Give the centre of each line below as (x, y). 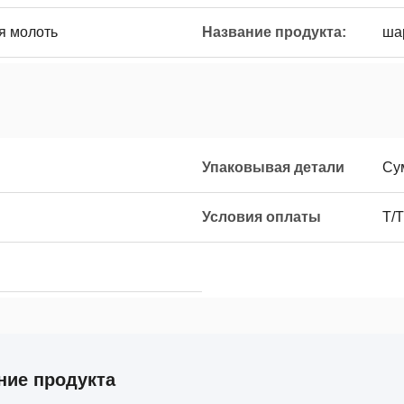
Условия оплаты (262, 217)
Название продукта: (274, 32)
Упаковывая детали (273, 167)
